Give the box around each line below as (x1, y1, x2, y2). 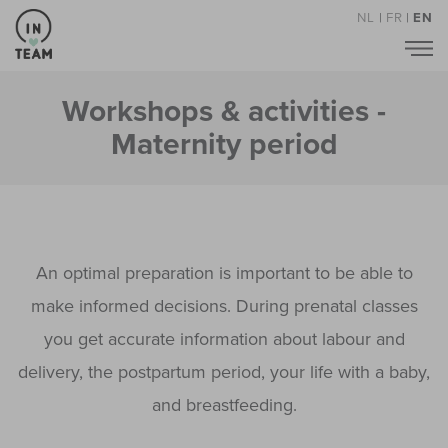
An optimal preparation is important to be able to (35, 262, 413, 285)
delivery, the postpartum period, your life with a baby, (18, 361, 430, 384)
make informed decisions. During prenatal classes (30, 295, 418, 318)
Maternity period (110, 126, 338, 164)
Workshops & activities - (62, 93, 386, 131)
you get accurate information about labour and (43, 328, 405, 351)
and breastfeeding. (151, 394, 297, 417)
